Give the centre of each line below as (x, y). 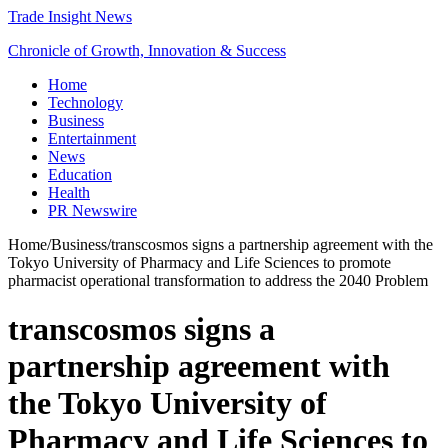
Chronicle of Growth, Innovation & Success (147, 50)
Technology (85, 102)
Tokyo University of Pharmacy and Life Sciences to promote (199, 262)
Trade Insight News (70, 16)
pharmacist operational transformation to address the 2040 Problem (218, 280)
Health (69, 192)
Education (80, 174)
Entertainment (92, 138)
